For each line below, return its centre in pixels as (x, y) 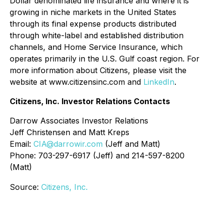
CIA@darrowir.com (68, 144)
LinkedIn (159, 82)
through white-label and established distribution (97, 35)
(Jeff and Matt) (132, 144)
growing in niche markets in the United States (93, 12)
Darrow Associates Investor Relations (79, 121)
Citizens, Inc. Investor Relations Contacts (90, 101)
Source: (25, 187)
